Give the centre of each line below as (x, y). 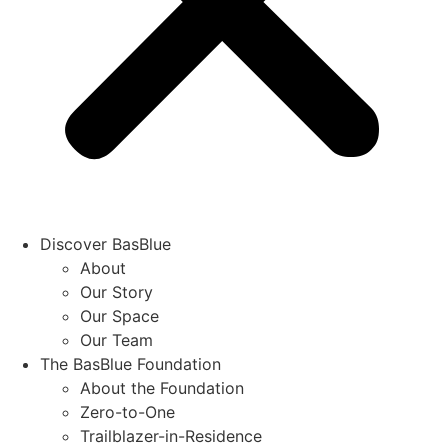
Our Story (116, 291)
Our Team (116, 339)
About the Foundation (162, 387)
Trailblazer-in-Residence (171, 435)
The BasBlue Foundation (130, 363)
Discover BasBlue (105, 243)
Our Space (119, 315)
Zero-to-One (127, 411)
